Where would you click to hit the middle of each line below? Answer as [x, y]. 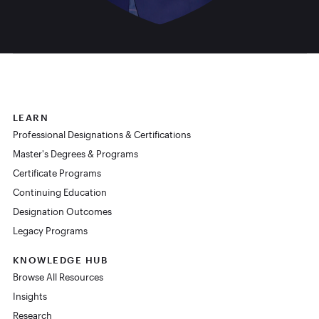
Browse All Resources [58, 277]
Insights [30, 297]
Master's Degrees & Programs [75, 154]
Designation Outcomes [62, 212]
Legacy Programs [50, 231]
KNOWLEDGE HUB [60, 260]
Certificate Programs [57, 173]
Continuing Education [59, 193]
